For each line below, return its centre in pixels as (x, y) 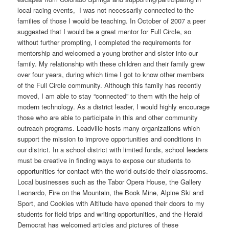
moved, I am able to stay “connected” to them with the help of (109, 96)
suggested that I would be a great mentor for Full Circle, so (105, 32)
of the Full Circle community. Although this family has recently (110, 85)
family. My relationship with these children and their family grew (111, 64)
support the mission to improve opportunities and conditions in (109, 139)
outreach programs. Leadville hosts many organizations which (109, 128)
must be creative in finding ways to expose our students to (104, 161)
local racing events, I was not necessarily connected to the (106, 10)
